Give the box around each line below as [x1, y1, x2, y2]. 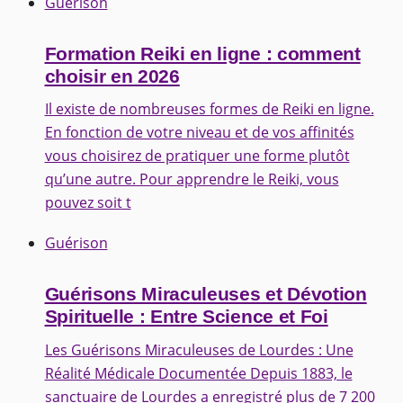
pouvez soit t [44, 193, 131, 213]
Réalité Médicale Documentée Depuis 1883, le [44, 363, 353, 383]
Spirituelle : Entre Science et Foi [44, 306, 328, 328]
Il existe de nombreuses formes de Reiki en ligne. [44, 99, 374, 120]
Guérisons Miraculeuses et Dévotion [44, 283, 367, 306]
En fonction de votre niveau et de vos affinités [44, 122, 354, 143]
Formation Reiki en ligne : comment [44, 42, 361, 65]
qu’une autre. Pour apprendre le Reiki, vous [44, 169, 339, 190]
